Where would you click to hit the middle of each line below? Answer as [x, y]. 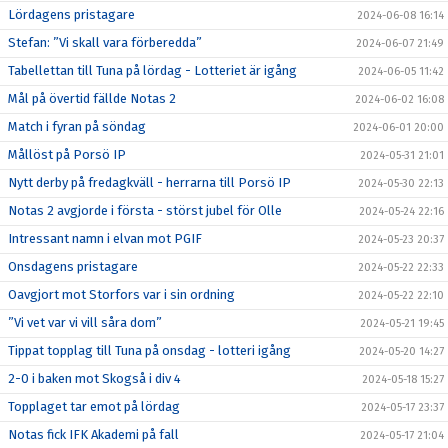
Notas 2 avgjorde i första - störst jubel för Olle [145, 210]
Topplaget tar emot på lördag [94, 406]
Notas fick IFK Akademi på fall [93, 434]
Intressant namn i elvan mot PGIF [105, 238]
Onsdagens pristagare [73, 266]
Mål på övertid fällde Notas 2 [92, 98]
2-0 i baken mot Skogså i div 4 [94, 378]
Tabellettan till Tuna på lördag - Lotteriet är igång [152, 70]
